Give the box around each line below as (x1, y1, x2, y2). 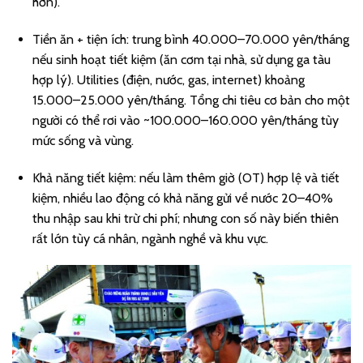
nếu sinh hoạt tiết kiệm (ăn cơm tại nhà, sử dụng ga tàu (32, 51, 331, 67)
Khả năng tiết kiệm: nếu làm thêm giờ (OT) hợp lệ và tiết (32, 169, 340, 186)
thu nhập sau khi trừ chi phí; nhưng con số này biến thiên (32, 210, 339, 226)
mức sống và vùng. (32, 132, 134, 148)
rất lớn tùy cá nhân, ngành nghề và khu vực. (32, 230, 268, 246)
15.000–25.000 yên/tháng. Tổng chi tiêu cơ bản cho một (32, 92, 350, 108)
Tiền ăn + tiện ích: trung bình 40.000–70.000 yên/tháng (32, 31, 349, 47)
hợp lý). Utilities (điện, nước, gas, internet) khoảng (32, 71, 305, 88)
